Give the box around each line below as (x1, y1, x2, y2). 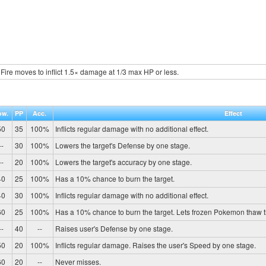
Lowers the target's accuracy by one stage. (55, 156, 192, 167)
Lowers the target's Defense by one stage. (55, 140, 190, 150)
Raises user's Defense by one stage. (55, 223, 173, 233)
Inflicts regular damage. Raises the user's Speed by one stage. (55, 239, 256, 250)
